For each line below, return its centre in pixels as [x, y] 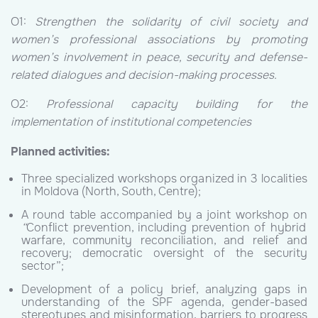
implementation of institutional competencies [131, 122]
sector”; [43, 266]
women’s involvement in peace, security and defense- [159, 57]
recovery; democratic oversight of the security [164, 253]
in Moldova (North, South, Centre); [111, 192]
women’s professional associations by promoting [159, 39]
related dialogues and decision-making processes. [144, 75]
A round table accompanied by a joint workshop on [164, 215]
